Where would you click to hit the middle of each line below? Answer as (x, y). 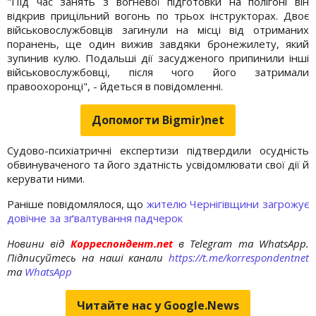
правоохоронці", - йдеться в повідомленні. (115, 86)
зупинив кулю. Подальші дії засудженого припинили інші (158, 57)
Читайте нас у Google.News (158, 305)
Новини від (36, 243)
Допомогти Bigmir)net (158, 120)
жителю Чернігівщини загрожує (228, 203)
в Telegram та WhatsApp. (244, 243)
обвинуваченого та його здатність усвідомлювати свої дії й (158, 164)
